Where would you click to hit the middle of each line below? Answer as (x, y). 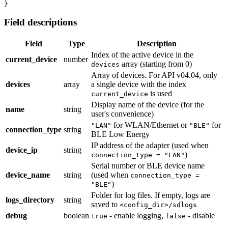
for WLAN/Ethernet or (150, 125)
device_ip (22, 150)
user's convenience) (122, 114)
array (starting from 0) (156, 64)
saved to (105, 205)
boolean (76, 216)
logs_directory (30, 200)
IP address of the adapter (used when (150, 146)
